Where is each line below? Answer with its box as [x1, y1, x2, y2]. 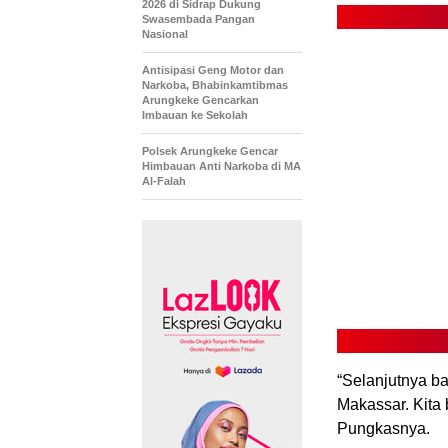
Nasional [142, 27, 188, 40]
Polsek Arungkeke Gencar [142, 144, 278, 157]
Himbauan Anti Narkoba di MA [142, 159, 301, 172]
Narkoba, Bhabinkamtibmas [142, 78, 288, 91]
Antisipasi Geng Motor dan [142, 63, 284, 76]
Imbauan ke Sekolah [142, 108, 248, 121]
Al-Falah [142, 174, 186, 187]
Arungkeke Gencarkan [142, 93, 259, 106]
